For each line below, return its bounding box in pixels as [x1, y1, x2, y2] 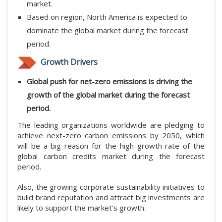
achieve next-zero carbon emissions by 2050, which [17, 130, 205, 140]
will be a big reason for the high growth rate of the [17, 141, 205, 151]
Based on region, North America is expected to [27, 12, 187, 22]
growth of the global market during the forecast [27, 90, 190, 100]
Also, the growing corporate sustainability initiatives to [17, 182, 205, 192]
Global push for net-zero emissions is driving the [27, 76, 192, 86]
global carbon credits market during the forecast [17, 151, 205, 161]
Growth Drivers [39, 56, 98, 67]
